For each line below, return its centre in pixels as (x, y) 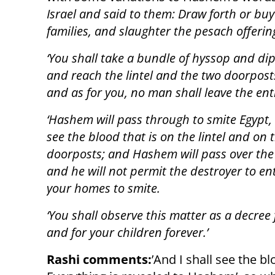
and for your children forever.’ (127, 233)
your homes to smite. (103, 188)
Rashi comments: (99, 260)
